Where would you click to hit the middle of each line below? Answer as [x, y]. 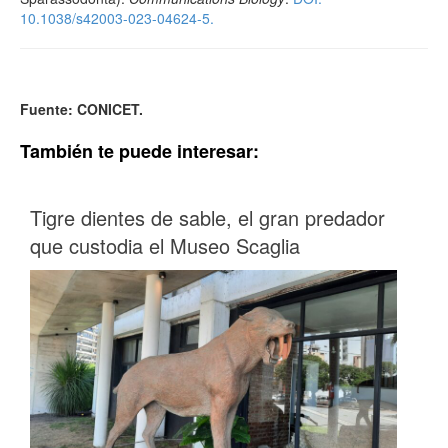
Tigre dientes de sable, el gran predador [207, 217]
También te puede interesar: [139, 150]
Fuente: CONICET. [81, 108]
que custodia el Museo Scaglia [165, 245]
